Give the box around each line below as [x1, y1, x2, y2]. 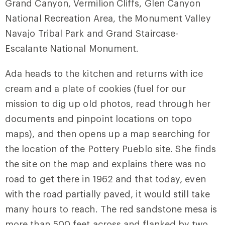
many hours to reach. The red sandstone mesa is [5, 203, 217, 215]
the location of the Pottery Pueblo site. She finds [5, 143, 216, 155]
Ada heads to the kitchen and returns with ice [5, 68, 203, 79]
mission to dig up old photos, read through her [5, 98, 210, 109]
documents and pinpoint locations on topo [5, 113, 192, 125]
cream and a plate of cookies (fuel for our [5, 83, 186, 94]
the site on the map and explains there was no [5, 158, 206, 170]
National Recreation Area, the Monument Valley [5, 13, 211, 24]
